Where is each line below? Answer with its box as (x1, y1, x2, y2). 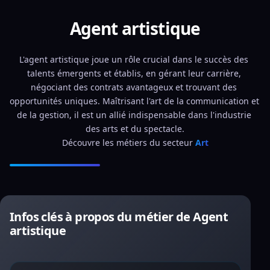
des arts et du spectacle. (86, 123, 184, 134)
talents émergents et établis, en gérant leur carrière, (27, 67, 241, 79)
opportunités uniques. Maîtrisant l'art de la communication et (10, 95, 259, 107)
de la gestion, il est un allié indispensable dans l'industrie (16, 109, 251, 121)
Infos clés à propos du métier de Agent (10, 209, 228, 225)
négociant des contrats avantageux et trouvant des (31, 81, 237, 93)
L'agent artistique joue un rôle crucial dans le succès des (19, 54, 248, 65)
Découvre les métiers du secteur (61, 137, 195, 148)
